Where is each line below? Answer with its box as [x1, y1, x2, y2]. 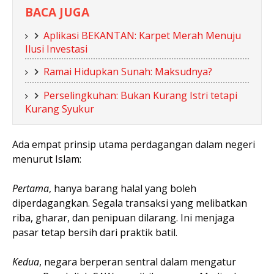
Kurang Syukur [25, 102, 94, 116]
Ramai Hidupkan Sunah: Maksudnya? [43, 65, 212, 78]
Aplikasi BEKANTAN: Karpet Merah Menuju [43, 29, 241, 42]
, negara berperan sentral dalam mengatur [39, 255, 236, 268]
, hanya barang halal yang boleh [49, 182, 196, 195]
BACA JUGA [25, 4, 89, 20]
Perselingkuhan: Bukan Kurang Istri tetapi [43, 89, 237, 102]
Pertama [12, 182, 49, 195]
